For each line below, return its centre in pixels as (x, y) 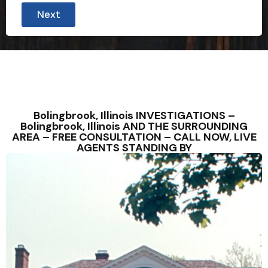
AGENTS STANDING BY (134, 148)
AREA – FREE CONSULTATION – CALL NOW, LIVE (134, 137)
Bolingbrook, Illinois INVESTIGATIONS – (134, 115)
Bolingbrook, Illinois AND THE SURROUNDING (134, 126)
